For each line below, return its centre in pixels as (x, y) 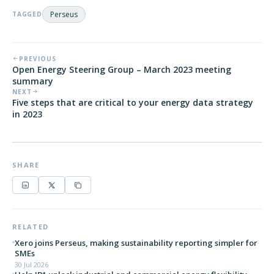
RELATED (31, 226)
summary (33, 81)
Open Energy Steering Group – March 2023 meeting (122, 69)
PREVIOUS (38, 58)
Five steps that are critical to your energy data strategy (133, 102)
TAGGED (27, 14)
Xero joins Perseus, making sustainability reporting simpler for (136, 243)
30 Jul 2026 (31, 264)
